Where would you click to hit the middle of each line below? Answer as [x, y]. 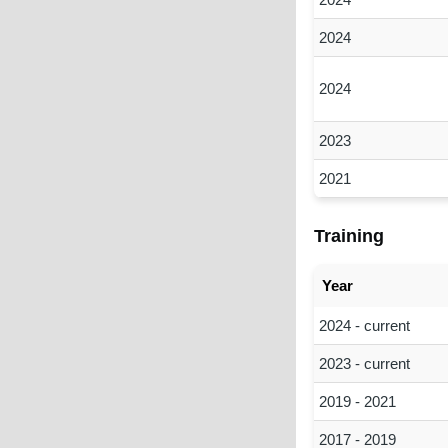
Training [348, 235]
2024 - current [364, 325]
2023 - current [364, 363]
